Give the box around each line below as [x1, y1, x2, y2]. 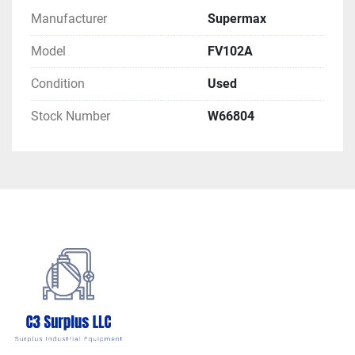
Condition [31, 76, 85, 92]
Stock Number [31, 109, 110, 124]
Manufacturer [31, 11, 107, 27]
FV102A [208, 44, 253, 59]
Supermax [208, 11, 266, 27]
